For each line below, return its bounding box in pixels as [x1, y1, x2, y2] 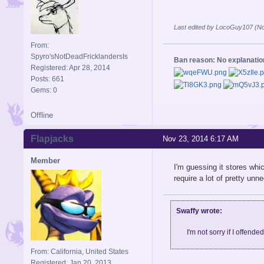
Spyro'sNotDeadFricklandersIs [31, 52, 128, 61]
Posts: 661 [31, 74, 64, 83]
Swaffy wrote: [176, 206, 222, 215]
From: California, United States [31, 247, 128, 256]
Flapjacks [31, 133, 74, 144]
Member [31, 156, 60, 165]
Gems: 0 [31, 85, 57, 94]
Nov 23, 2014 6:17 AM [163, 134, 239, 143]
